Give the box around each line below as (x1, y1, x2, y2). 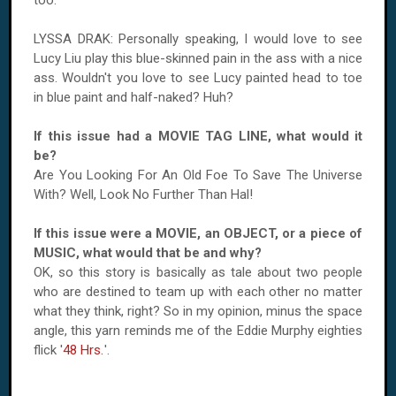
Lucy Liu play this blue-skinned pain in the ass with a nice (34, 50, 362, 66)
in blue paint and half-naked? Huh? (34, 89, 233, 105)
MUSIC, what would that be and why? (34, 245, 265, 261)
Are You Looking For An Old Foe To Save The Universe (34, 167, 362, 183)
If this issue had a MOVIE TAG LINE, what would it (34, 128, 362, 144)
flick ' (34, 342, 63, 358)
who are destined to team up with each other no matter (34, 284, 362, 300)
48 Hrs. (63, 342, 103, 358)
